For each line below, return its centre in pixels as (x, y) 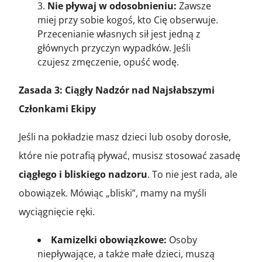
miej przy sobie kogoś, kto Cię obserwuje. (128, 20)
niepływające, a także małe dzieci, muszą (126, 254)
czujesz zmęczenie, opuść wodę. (108, 62)
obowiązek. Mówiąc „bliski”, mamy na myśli (113, 193)
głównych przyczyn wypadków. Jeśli (114, 48)
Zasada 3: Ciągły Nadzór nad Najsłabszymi (117, 90)
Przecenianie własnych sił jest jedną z (119, 34)
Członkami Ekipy (57, 108)
